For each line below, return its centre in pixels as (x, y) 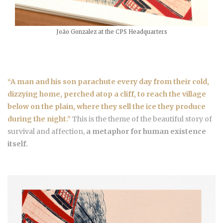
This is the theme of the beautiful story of (141, 119)
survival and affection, (47, 132)
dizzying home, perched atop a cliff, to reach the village (107, 94)
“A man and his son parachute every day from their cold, (108, 82)
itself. (18, 144)
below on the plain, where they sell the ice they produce (107, 107)
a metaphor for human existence (146, 132)
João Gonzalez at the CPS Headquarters (111, 32)
